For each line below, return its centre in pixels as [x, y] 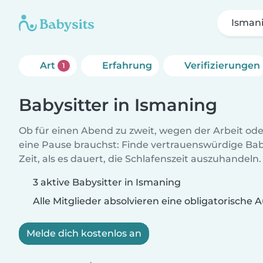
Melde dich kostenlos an [84, 233]
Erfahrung [127, 65]
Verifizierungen [222, 65]
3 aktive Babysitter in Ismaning [107, 182]
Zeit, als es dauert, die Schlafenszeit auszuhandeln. [140, 159]
